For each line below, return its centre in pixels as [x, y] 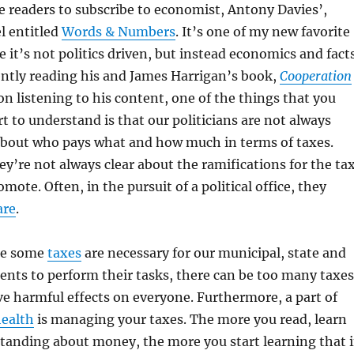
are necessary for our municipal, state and [213, 253]
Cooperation [315, 76]
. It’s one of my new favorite [262, 32]
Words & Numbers [118, 32]
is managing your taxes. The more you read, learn [190, 320]
